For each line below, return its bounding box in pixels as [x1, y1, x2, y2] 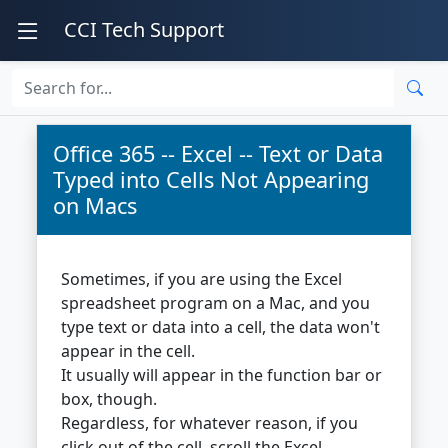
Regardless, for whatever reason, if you [61, 412, 358, 434]
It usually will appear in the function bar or [61, 364, 382, 386]
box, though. [61, 388, 157, 410]
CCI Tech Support [64, 16, 224, 43]
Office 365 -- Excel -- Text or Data [53, 139, 383, 168]
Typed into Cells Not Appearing [53, 165, 369, 194]
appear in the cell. [61, 340, 195, 362]
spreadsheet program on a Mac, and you [61, 292, 370, 314]
